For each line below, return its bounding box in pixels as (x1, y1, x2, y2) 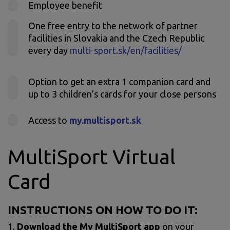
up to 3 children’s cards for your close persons (28, 89, 216, 100)
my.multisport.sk (69, 115, 141, 126)
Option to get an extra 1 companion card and (28, 76, 210, 87)
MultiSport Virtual (8, 145, 176, 169)
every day (28, 45, 70, 55)
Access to (28, 115, 69, 126)
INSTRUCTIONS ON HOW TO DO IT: (8, 203, 198, 217)
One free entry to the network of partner (28, 20, 198, 31)
